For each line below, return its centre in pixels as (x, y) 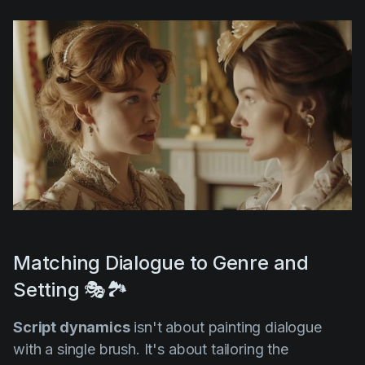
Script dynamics (72, 328)
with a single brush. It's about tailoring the (151, 350)
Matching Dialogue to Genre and (161, 263)
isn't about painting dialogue (226, 328)
